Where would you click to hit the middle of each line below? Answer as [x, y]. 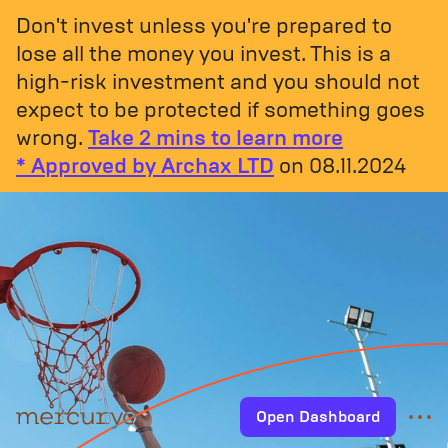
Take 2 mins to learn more [215, 137]
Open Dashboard [318, 416]
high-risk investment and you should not [218, 81]
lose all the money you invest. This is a [203, 53]
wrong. [49, 137]
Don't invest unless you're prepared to [204, 25]
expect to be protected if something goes [220, 109]
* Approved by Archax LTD [145, 165]
